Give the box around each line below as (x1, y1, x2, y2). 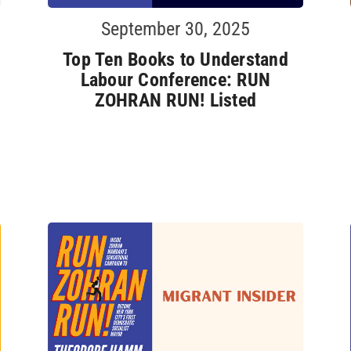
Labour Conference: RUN (80, 68, 271, 91)
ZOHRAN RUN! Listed (94, 89, 257, 111)
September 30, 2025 (100, 17, 250, 40)
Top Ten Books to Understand (63, 48, 288, 71)
